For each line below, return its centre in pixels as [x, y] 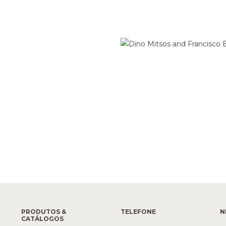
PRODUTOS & [44, 212]
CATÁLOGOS [43, 219]
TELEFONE [138, 212]
